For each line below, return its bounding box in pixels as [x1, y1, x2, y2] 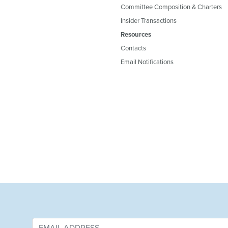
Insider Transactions [121, 15, 177, 25]
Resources [121, 29, 151, 39]
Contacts [121, 43, 146, 52]
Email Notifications [121, 56, 174, 66]
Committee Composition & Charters [121, 2, 222, 11]
